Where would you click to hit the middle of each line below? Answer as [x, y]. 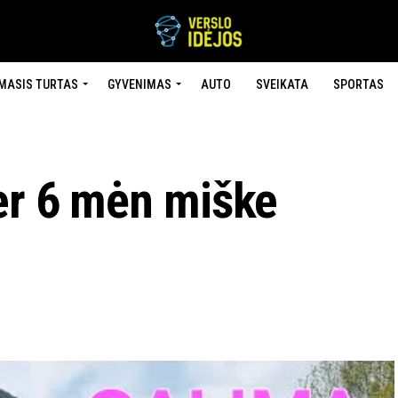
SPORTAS [358, 84]
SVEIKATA [282, 84]
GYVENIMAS [139, 84]
